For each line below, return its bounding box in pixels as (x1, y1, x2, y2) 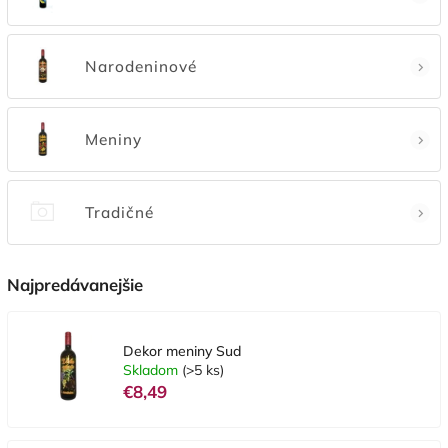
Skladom (123, 360, 182, 379)
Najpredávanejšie (7, 274, 143, 295)
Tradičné (85, 202, 154, 222)
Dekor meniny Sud (123, 341, 241, 360)
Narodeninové (85, 56, 197, 76)
